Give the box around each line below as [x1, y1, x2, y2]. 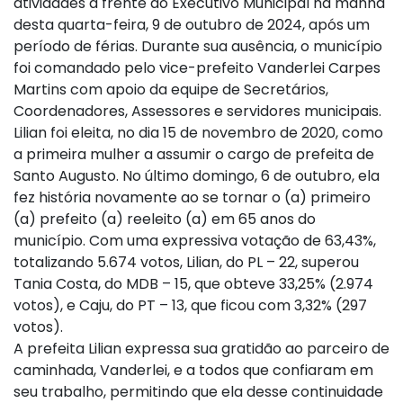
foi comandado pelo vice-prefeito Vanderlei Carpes [13, 57, 381, 78]
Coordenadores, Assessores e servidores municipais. [13, 100, 381, 121]
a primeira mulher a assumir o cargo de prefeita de [13, 143, 374, 165]
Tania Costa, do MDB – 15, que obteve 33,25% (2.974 [13, 273, 373, 294]
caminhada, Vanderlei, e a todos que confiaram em [13, 359, 373, 381]
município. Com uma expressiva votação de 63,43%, [13, 229, 376, 251]
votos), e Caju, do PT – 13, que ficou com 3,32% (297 [13, 294, 367, 316]
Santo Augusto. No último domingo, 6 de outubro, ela [13, 165, 380, 186]
